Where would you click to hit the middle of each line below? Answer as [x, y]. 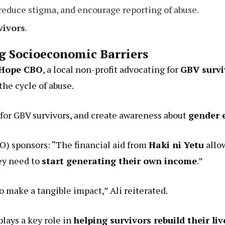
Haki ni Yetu [176, 152]
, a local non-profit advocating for [111, 77]
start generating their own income [119, 168]
